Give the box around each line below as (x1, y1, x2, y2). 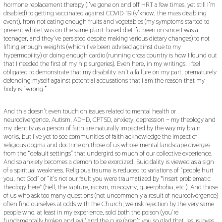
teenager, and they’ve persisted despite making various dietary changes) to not (3, 33, 210, 43)
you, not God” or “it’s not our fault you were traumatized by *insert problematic (3, 173, 211, 183)
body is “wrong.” (3, 84, 47, 93)
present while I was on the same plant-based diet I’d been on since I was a (3, 25, 198, 34)
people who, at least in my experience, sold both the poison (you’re (3, 207, 178, 217)
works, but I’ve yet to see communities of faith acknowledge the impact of (3, 131, 197, 141)
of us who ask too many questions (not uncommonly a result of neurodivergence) (3, 190, 218, 200)
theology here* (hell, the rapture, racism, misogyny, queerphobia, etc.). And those (3, 182, 218, 191)
